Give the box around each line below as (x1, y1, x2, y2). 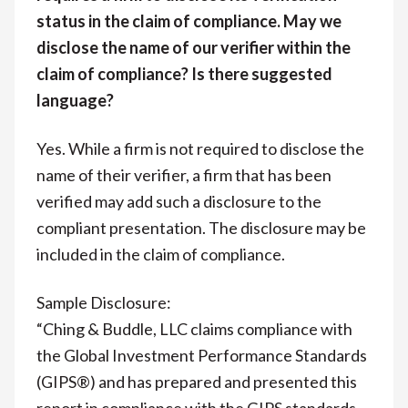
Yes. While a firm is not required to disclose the (36, 138, 364, 158)
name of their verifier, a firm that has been (36, 164, 331, 185)
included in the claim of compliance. (36, 243, 285, 264)
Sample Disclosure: (36, 291, 171, 312)
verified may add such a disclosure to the (36, 190, 321, 211)
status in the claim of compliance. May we (36, 10, 342, 31)
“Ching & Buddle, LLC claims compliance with (36, 318, 352, 339)
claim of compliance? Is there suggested (36, 63, 332, 84)
